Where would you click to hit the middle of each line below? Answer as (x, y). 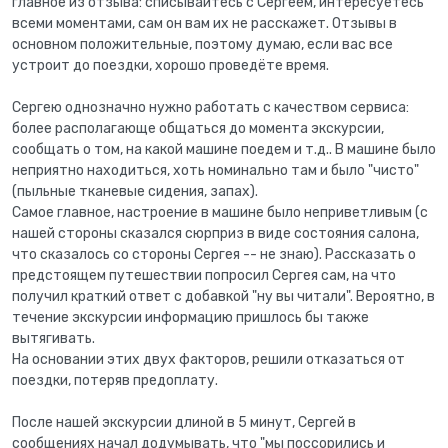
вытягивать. (53, 339)
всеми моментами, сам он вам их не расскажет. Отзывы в (204, 24)
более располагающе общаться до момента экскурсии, (198, 129)
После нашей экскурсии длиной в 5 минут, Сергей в (184, 423)
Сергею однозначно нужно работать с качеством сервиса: (210, 108)
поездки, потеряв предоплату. (115, 381)
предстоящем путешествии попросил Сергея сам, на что (204, 276)
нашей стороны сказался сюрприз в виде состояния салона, (215, 234)
